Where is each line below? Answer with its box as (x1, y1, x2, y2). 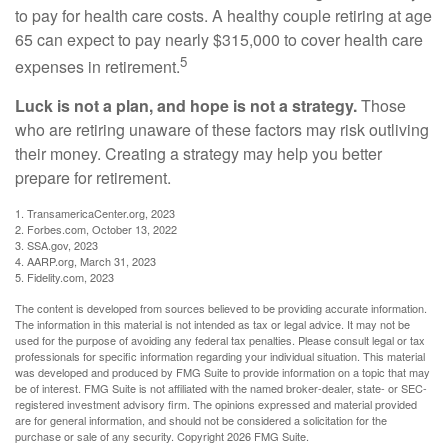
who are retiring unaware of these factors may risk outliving (15, 118, 429, 142)
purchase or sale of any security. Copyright (15, 428, 227, 445)
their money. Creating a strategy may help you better (15, 142, 382, 166)
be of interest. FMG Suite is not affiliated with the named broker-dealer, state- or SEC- (15, 380, 427, 397)
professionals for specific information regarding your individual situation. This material (15, 348, 425, 365)
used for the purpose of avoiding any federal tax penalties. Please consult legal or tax (15, 332, 425, 349)
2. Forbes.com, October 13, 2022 (15, 221, 177, 238)
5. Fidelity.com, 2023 (15, 269, 114, 286)
